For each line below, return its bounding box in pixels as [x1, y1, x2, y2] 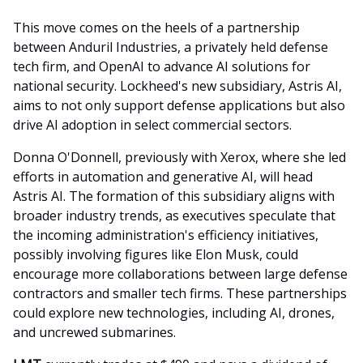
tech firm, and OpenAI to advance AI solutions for [13, 58, 310, 76]
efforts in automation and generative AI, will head [13, 168, 313, 186]
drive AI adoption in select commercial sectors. [13, 116, 292, 135]
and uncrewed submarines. [13, 323, 176, 342]
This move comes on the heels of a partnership [13, 19, 300, 37]
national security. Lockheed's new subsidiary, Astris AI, [13, 77, 342, 96]
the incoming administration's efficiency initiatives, [13, 226, 318, 245]
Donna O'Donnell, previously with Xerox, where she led [13, 148, 346, 167]
